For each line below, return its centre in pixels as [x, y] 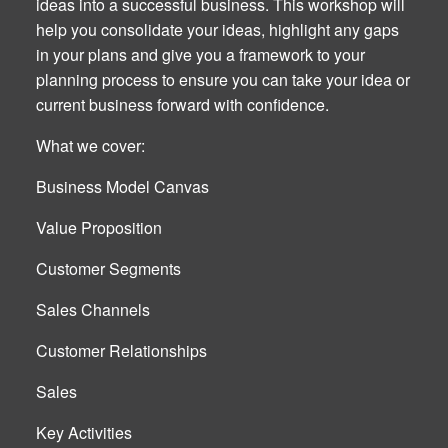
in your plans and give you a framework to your [200, 54]
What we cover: [90, 145]
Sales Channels [93, 309]
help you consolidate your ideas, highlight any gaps [217, 29]
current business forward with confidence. [182, 104]
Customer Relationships [121, 350]
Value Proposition [99, 227]
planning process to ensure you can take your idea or [223, 79]
